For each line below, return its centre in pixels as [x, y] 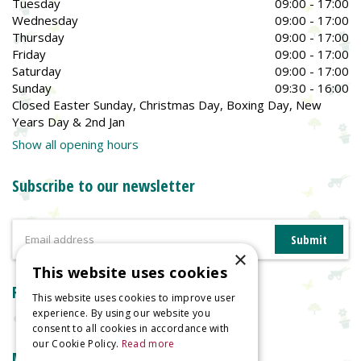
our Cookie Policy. [77, 344]
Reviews [39, 292]
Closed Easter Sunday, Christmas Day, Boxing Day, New [167, 104]
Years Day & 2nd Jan [68, 121]
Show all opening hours [75, 144]
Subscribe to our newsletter [104, 186]
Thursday [38, 37]
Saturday [37, 71]
